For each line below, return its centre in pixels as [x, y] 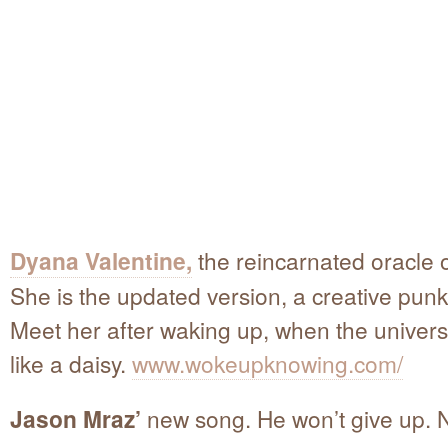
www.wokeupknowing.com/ [267, 362]
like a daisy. [71, 362]
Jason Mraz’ [75, 418]
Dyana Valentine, [101, 260]
